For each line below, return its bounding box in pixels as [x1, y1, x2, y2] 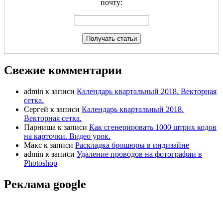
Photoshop [24, 158, 57, 167]
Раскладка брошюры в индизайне [75, 140, 189, 149]
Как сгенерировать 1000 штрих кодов [89, 122, 217, 131]
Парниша [24, 122, 56, 131]
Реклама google [4, 177, 86, 191]
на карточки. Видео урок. [24, 131, 111, 140]
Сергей [24, 105, 48, 113]
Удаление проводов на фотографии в [77, 149, 202, 158]
